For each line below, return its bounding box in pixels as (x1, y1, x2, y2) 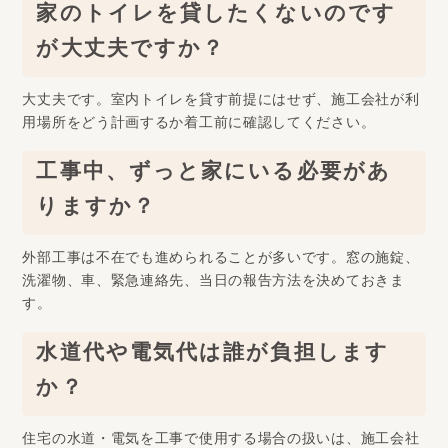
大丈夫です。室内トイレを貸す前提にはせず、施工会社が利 (22, 88, 420, 118)
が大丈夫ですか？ (36, 31, 226, 75)
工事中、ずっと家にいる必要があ (36, 154, 391, 198)
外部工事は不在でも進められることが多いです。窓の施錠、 (22, 246, 420, 276)
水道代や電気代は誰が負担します (36, 335, 389, 379)
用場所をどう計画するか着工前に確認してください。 (22, 111, 376, 141)
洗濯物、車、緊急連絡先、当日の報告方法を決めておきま (22, 269, 405, 299)
